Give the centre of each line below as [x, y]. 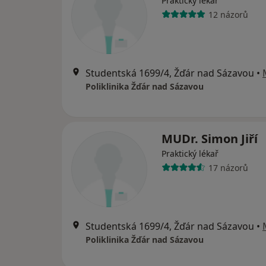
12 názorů [228, 14]
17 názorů [228, 167]
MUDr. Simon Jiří [210, 139]
